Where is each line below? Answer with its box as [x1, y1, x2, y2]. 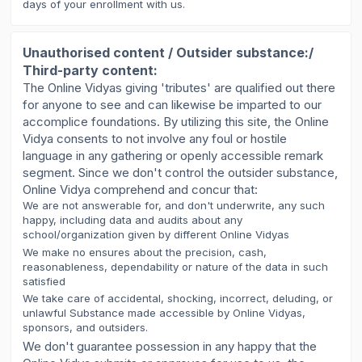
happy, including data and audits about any [23, 213, 243, 227]
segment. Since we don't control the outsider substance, [23, 165, 339, 181]
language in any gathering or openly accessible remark [23, 148, 324, 164]
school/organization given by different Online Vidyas [23, 228, 290, 242]
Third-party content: [23, 62, 158, 79]
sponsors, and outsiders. [23, 321, 149, 335]
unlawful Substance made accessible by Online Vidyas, [23, 306, 306, 320]
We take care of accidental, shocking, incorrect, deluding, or [23, 292, 334, 305]
